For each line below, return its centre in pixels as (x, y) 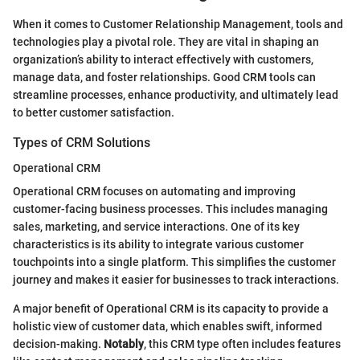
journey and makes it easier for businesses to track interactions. (176, 279)
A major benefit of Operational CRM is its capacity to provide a (171, 308)
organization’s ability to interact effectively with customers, (163, 59)
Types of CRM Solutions (82, 142)
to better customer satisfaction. (94, 112)
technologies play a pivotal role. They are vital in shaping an (166, 41)
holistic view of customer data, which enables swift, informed (168, 326)
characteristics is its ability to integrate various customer (158, 244)
